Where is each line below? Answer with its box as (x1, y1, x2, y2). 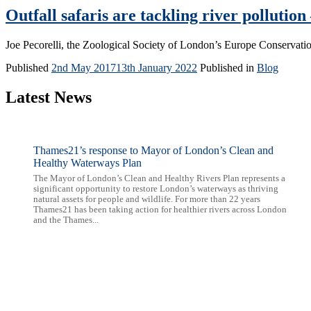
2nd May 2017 (51, 61, 116, 74)
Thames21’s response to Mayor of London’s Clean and (33, 144, 274, 156)
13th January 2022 (116, 61, 197, 74)
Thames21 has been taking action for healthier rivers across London (33, 204, 287, 215)
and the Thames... (33, 215, 99, 225)
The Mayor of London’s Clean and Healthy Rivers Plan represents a (33, 173, 285, 183)
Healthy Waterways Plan (33, 156, 142, 169)
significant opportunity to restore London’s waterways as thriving (33, 183, 278, 194)
